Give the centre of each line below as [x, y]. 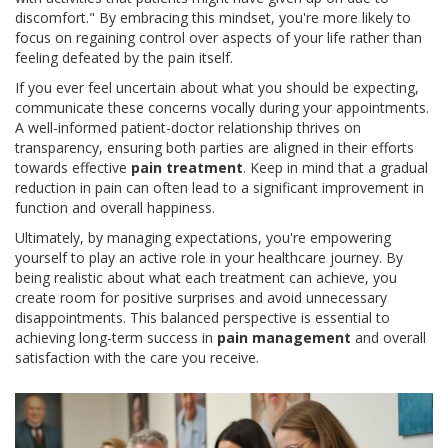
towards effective [73, 168]
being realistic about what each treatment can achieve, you [206, 278]
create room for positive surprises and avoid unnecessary [201, 298]
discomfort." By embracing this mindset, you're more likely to [213, 18]
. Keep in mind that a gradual [335, 168]
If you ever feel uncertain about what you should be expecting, [217, 88]
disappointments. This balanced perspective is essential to [202, 318]
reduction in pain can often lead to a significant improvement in [219, 188]
